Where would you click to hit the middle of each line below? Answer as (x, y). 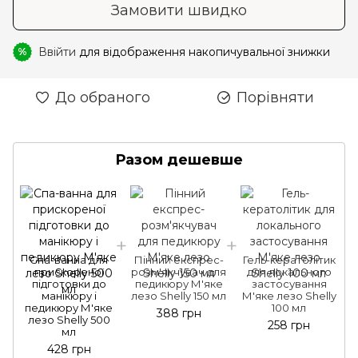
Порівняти (275, 97)
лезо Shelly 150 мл (179, 295)
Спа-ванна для (69, 259)
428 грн (69, 349)
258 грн (289, 325)
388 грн (179, 313)
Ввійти (57, 52)
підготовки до (69, 283)
